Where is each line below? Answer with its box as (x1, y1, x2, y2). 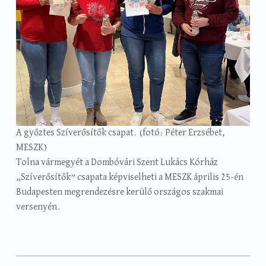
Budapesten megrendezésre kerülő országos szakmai (15, 187, 223, 197)
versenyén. (15, 202, 61, 212)
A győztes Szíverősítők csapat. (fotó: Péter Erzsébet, (15, 128, 226, 138)
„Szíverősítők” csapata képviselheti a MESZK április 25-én (15, 172, 243, 182)
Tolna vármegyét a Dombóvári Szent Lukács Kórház (15, 157, 218, 167)
